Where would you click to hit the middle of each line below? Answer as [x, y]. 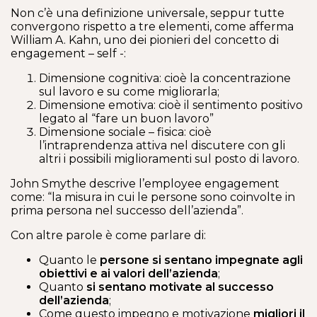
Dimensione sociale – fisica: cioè [125, 132]
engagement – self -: [68, 53]
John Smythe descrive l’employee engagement [145, 184]
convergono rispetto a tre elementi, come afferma [152, 27]
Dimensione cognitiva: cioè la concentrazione [165, 78]
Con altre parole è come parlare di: [108, 235]
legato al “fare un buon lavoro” [126, 119]
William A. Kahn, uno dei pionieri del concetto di [145, 40]
